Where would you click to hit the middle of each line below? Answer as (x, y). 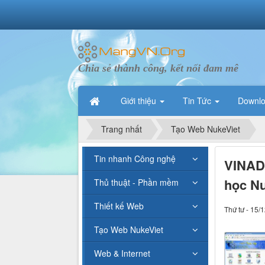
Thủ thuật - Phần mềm (136, 182)
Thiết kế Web (119, 206)
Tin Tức (198, 101)
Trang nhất (122, 129)
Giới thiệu (140, 101)
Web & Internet (122, 253)
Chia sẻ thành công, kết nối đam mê (158, 68)
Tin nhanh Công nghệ (135, 159)
